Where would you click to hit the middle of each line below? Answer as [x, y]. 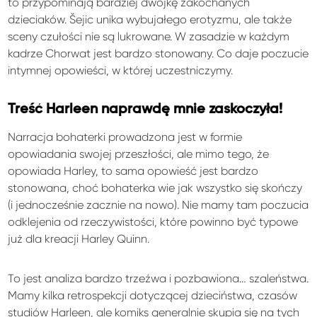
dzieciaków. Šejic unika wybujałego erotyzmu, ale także [150, 20]
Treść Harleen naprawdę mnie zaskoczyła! [145, 110]
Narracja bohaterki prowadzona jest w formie [125, 137]
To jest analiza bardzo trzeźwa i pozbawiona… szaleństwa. [158, 279]
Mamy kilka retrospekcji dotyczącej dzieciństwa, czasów [153, 296]
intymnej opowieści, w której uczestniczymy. [121, 71]
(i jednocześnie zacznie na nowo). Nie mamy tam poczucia [158, 205]
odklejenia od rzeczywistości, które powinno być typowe [153, 222]
